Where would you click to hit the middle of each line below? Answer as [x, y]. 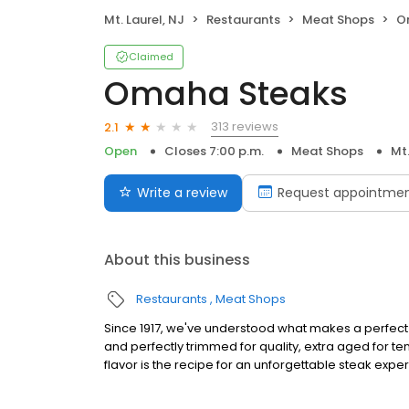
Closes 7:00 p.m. [214, 152]
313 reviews [245, 127]
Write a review [182, 193]
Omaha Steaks [226, 94]
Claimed [151, 57]
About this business [177, 260]
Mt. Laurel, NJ [144, 20]
